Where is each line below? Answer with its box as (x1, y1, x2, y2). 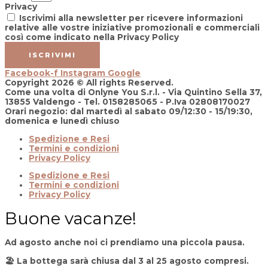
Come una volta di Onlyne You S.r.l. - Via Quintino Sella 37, (5, 87, 262, 98)
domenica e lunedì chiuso (5, 116, 120, 126)
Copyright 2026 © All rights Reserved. (5, 78, 173, 88)
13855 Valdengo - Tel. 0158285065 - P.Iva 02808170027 (5, 97, 250, 107)
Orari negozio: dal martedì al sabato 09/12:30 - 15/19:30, (5, 106, 252, 117)
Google (108, 68, 141, 78)
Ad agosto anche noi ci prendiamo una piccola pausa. (5, 237, 245, 247)
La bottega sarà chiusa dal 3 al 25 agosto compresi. (17, 256, 249, 266)
